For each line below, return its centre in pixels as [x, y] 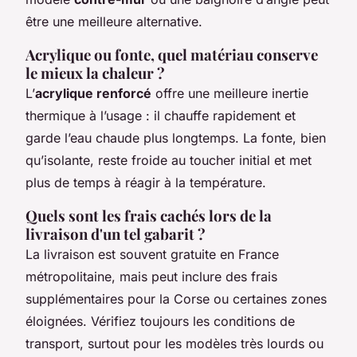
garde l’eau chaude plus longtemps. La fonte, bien [176, 138]
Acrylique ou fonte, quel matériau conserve [172, 55]
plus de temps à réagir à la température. [146, 183]
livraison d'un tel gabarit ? [116, 234]
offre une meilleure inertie [230, 94]
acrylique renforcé [93, 94]
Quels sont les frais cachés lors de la [149, 216]
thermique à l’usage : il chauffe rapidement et [161, 116]
